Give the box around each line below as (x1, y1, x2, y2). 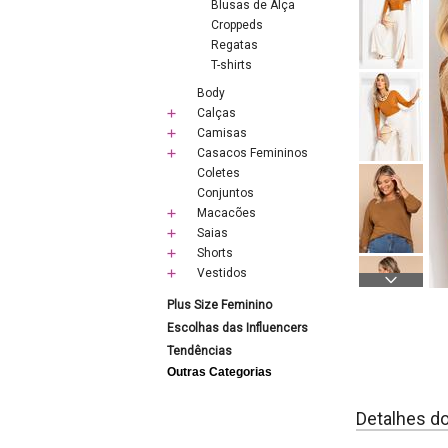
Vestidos (197, 266, 247, 280)
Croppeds (211, 18, 263, 32)
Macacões (197, 206, 256, 220)
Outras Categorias (167, 365, 272, 379)
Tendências (167, 344, 232, 358)
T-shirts (211, 58, 252, 72)
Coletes (197, 166, 240, 180)
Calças (197, 106, 236, 120)
